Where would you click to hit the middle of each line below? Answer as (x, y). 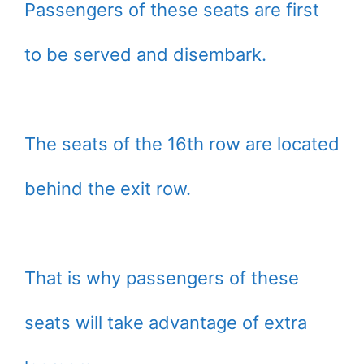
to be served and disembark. (145, 55)
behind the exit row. (108, 189)
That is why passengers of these (162, 278)
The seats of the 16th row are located (182, 144)
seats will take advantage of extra (166, 323)
